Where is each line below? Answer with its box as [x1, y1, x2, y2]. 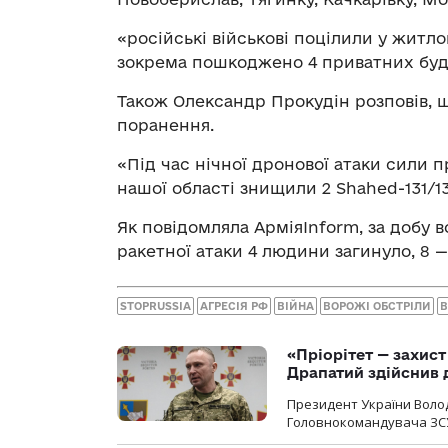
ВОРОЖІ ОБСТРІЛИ [323, 300, 431, 313]
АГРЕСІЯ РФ [200, 300, 268, 313]
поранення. [117, 115, 214, 134]
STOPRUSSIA [120, 300, 191, 313]
